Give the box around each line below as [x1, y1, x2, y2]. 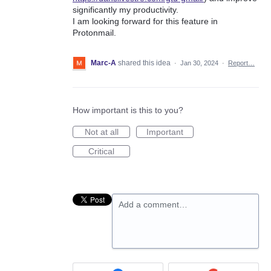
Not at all [84, 127, 119, 137]
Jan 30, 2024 [180, 59, 218, 67]
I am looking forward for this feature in [73, 16, 218, 27]
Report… [228, 59, 255, 67]
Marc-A [91, 59, 116, 68]
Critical [88, 146, 114, 157]
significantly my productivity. [73, 5, 178, 15]
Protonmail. [73, 28, 116, 38]
